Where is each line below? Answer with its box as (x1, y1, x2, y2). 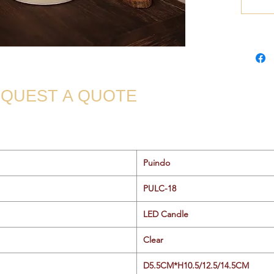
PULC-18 (143, 182, 176, 194)
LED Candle (143, 208, 188, 220)
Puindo (143, 157, 170, 168)
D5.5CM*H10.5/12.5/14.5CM (143, 259, 249, 271)
